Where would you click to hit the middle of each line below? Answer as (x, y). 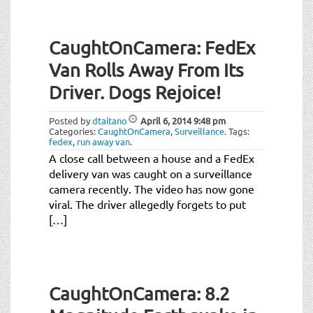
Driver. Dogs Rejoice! (135, 92)
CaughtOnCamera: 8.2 (139, 293)
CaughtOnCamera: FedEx (152, 48)
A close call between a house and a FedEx (152, 158)
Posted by (71, 120)
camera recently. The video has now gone (152, 188)
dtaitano (110, 120)
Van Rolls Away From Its (146, 70)
